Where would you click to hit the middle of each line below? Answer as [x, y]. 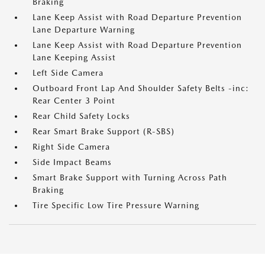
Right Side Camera [71, 147]
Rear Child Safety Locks [81, 116]
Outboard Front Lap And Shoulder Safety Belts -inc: [141, 88]
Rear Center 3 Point [74, 101]
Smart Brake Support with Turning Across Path [130, 177]
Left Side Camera [68, 73]
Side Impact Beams [72, 162]
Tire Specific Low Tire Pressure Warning [116, 205]
